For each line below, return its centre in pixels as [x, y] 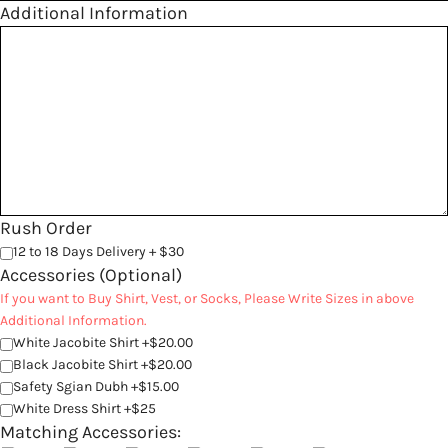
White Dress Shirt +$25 [84, 409]
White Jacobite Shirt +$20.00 [103, 343]
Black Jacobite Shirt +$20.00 [102, 365]
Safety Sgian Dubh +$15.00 [96, 387]
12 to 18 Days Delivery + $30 [98, 252]
